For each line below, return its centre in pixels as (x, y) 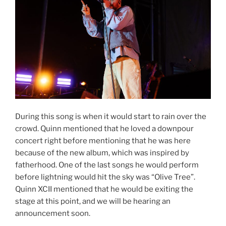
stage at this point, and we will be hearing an (93, 201)
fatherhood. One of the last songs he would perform (107, 165)
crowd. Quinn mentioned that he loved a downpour (104, 128)
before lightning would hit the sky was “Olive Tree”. (105, 177)
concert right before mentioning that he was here (103, 140)
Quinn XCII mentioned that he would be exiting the (104, 189)
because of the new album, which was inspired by (102, 153)
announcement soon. (53, 213)
